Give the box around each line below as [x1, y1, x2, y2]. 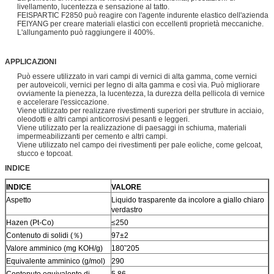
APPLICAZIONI [5, 57, 56, 66]
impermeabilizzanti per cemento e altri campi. [17, 131, 168, 141]
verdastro [111, 205, 143, 214]
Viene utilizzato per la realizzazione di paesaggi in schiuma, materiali [17, 123, 246, 132]
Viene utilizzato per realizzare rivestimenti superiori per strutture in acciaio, [17, 106, 264, 115]
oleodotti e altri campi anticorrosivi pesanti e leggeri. [17, 114, 190, 124]
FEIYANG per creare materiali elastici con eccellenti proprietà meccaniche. [17, 19, 264, 28]
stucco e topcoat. [17, 149, 73, 158]
